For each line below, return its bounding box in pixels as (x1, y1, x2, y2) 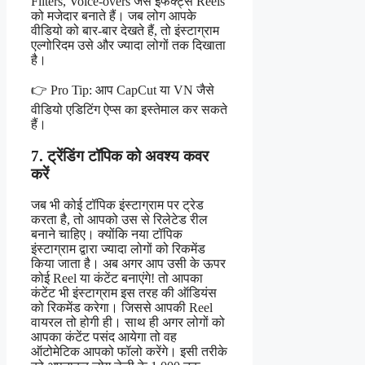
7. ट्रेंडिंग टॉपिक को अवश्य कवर (31, 147, 209, 165)
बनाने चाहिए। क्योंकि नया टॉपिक (31, 227, 182, 242)
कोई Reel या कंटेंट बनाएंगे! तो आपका (31, 271, 203, 286)
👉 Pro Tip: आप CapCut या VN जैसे (31, 82, 214, 97)
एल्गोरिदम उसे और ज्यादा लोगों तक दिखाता (31, 37, 226, 52)
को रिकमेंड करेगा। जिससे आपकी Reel (31, 301, 213, 315)
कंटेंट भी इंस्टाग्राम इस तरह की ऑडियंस (31, 286, 217, 301)
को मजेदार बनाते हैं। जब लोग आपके (31, 8, 196, 23)
